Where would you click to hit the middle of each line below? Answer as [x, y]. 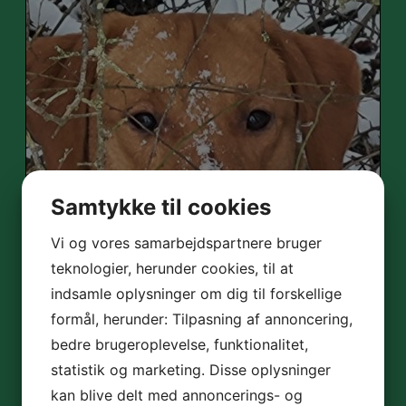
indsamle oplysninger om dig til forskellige [196, 293]
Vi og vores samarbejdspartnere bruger [186, 242]
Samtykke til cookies [161, 207]
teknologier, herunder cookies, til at [172, 268]
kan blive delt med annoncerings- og [177, 395]
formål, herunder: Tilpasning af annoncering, [202, 319]
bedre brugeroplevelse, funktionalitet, [179, 344]
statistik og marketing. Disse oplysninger [191, 369]
